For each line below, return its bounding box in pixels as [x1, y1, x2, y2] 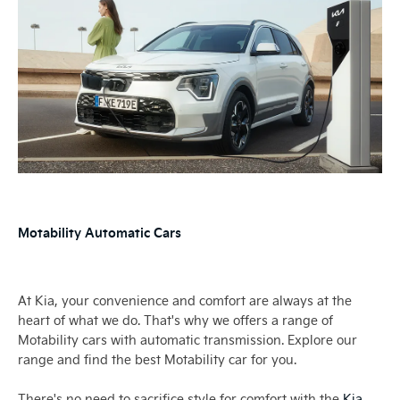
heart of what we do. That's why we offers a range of [18, 312, 333, 329]
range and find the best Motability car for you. [18, 351, 296, 369]
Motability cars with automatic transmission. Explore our [18, 331, 357, 349]
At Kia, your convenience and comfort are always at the [18, 292, 352, 310]
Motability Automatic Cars [18, 222, 181, 241]
